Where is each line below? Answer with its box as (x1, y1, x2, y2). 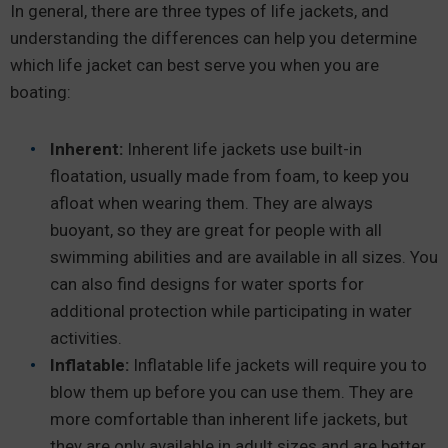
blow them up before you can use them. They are (50, 382, 413, 402)
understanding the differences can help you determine (10, 28, 417, 48)
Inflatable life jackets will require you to (129, 355, 427, 375)
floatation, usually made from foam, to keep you (50, 166, 409, 186)
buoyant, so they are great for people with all (50, 220, 382, 240)
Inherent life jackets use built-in (123, 139, 362, 159)
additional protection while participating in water (50, 301, 412, 321)
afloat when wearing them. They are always (50, 193, 373, 213)
